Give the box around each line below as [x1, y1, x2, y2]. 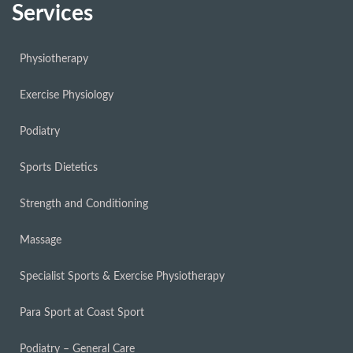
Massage [20, 235, 61, 246]
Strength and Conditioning [20, 199, 148, 210]
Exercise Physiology [20, 90, 113, 101]
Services [12, 2, 93, 24]
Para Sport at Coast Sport [20, 307, 144, 318]
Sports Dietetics [20, 162, 98, 173]
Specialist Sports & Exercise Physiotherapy [20, 271, 225, 282]
